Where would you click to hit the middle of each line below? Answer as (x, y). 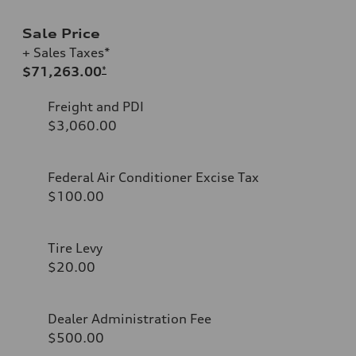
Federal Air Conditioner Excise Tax (153, 177)
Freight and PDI (96, 106)
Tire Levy (75, 248)
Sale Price (61, 33)
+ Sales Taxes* (66, 52)
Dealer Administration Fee (130, 318)
